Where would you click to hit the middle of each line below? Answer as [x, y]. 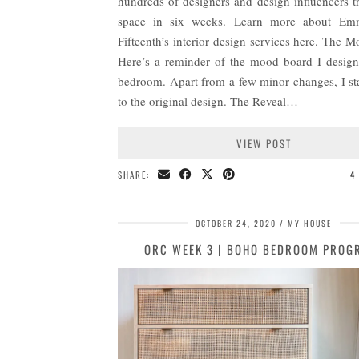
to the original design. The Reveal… [208, 101]
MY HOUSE [310, 224]
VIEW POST [264, 144]
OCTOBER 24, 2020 [236, 224]
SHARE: [136, 175]
